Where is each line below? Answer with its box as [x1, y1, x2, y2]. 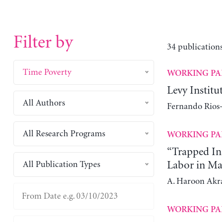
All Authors [22, 98, 65, 108]
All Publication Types [22, 159, 100, 169]
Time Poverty [22, 67, 71, 77]
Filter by [13, 33, 73, 52]
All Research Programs [22, 128, 105, 139]
